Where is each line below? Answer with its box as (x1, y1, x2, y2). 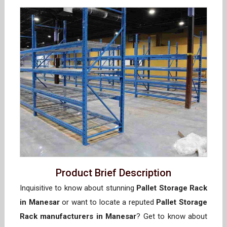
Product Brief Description (56, 167, 171, 179)
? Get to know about (136, 212, 208, 221)
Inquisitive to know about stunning (20, 183, 137, 193)
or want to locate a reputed (59, 198, 157, 207)
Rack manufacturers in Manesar (20, 212, 137, 221)
